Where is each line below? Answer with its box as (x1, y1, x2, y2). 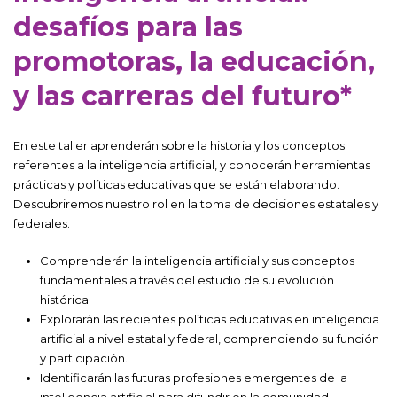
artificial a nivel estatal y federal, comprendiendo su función (40, 331, 379, 346)
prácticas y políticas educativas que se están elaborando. (13, 176, 339, 191)
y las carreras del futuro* (13, 79, 352, 113)
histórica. (40, 292, 91, 307)
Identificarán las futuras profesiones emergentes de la (40, 370, 347, 385)
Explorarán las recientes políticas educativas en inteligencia (40, 311, 379, 326)
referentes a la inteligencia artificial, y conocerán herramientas (13, 157, 370, 172)
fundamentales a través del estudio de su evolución (40, 272, 334, 287)
